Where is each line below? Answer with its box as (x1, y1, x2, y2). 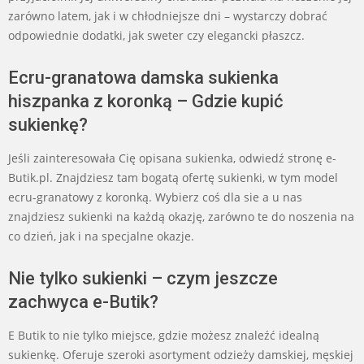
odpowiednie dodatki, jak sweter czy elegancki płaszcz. (8, 27, 305, 43)
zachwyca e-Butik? (8, 291, 158, 312)
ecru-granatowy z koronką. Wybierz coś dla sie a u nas (8, 188, 302, 205)
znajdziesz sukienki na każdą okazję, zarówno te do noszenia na (8, 208, 354, 224)
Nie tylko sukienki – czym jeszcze (8, 267, 278, 288)
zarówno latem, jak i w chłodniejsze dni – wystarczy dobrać (8, 7, 327, 24)
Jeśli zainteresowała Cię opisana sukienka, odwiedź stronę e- (8, 149, 336, 166)
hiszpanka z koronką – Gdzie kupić (8, 90, 283, 111)
